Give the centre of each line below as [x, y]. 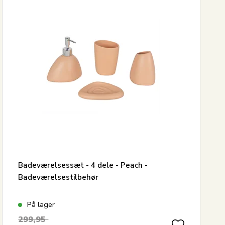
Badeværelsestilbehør [59, 177]
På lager [41, 204]
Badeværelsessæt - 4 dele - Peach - [83, 165]
